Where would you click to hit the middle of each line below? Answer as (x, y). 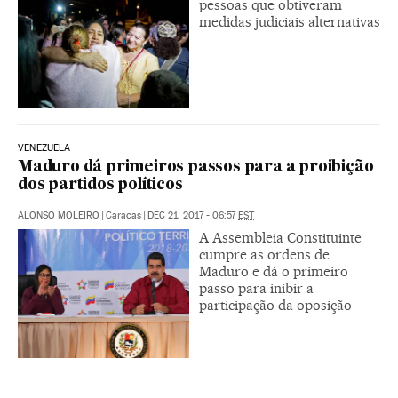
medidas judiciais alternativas (290, 22)
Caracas (123, 216)
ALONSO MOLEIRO (59, 216)
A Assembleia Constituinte (280, 238)
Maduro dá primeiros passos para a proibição (196, 168)
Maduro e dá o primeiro (274, 272)
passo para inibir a (256, 289)
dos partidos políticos (100, 186)
